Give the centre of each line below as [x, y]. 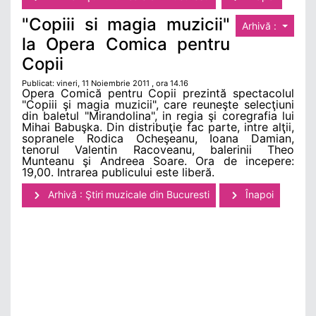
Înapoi [258, 195]
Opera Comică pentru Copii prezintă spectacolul [158, 93]
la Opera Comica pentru [126, 44]
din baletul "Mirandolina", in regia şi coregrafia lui [158, 116]
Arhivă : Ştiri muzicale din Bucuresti [127, 195]
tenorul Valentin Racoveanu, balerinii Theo [158, 150]
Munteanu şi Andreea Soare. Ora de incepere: [158, 161]
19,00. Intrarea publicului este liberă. [118, 172]
